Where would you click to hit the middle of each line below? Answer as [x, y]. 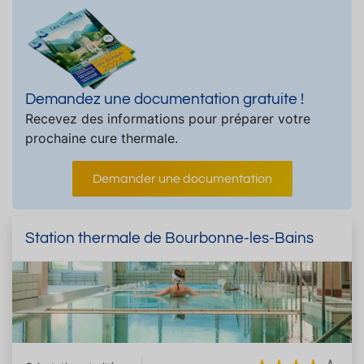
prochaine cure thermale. [102, 138]
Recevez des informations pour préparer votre [168, 118]
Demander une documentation [182, 178]
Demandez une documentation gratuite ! [165, 99]
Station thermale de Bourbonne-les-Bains [169, 238]
